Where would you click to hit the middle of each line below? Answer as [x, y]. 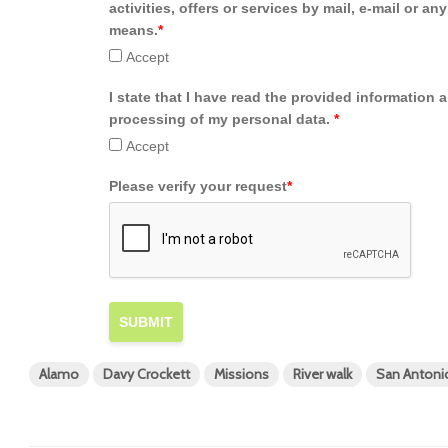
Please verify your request [198, 186]
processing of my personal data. [221, 119]
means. [133, 30]
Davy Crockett [146, 374]
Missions [241, 374]
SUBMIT [146, 322]
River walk [322, 374]
